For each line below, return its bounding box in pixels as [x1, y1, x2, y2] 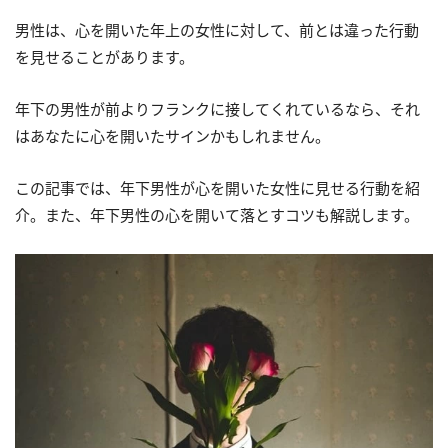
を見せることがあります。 [15, 47, 194, 67]
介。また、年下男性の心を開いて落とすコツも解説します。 [15, 205, 419, 225]
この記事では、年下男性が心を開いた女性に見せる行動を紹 [15, 178, 420, 198]
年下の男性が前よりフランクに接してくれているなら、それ [15, 99, 420, 119]
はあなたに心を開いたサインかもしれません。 [15, 126, 330, 146]
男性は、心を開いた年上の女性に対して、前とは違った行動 [15, 20, 419, 40]
